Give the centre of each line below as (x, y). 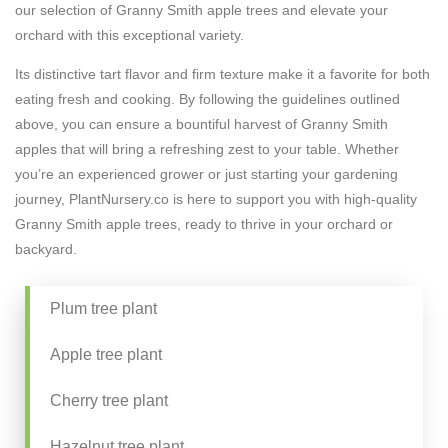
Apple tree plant (106, 355)
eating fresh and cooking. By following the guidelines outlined (207, 99)
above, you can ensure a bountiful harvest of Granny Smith (201, 124)
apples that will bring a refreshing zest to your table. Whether (207, 149)
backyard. (46, 249)
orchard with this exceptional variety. (129, 34)
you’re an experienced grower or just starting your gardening (206, 174)
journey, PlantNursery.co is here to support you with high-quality (216, 199)
